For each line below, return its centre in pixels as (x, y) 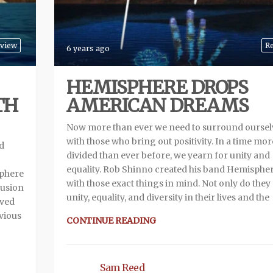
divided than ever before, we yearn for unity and (168, 156)
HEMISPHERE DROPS (157, 87)
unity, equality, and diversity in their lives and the (168, 198)
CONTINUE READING (111, 221)
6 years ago (88, 49)
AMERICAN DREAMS (158, 106)
